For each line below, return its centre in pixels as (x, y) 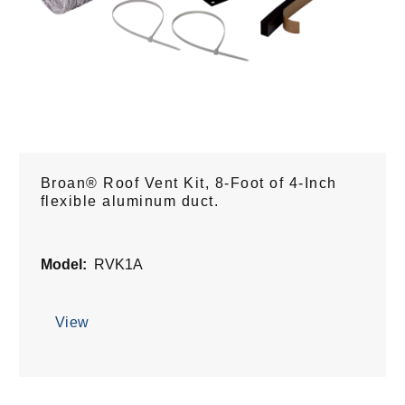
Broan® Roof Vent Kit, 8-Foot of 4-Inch (188, 183)
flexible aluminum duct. (130, 201)
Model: (63, 264)
